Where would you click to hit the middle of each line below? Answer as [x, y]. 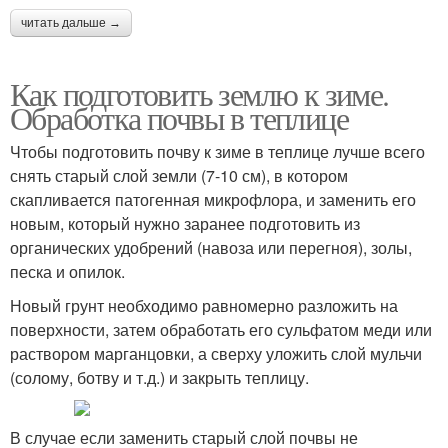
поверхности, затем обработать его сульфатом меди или [221, 330]
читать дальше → [71, 23]
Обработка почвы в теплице [179, 118]
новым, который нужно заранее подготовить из [185, 224]
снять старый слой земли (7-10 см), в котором [179, 176]
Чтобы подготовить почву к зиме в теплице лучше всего [217, 152]
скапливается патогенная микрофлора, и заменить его [213, 200]
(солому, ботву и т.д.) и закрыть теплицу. [159, 378]
